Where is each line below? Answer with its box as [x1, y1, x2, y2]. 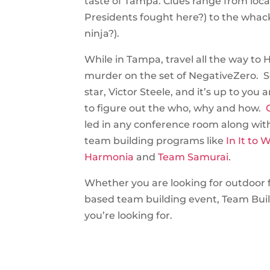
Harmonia [84, 151, 134, 163]
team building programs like [84, 135, 227, 147]
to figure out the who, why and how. [84, 102, 264, 115]
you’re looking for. [84, 210, 173, 222]
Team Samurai [158, 151, 229, 163]
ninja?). [84, 28, 120, 40]
